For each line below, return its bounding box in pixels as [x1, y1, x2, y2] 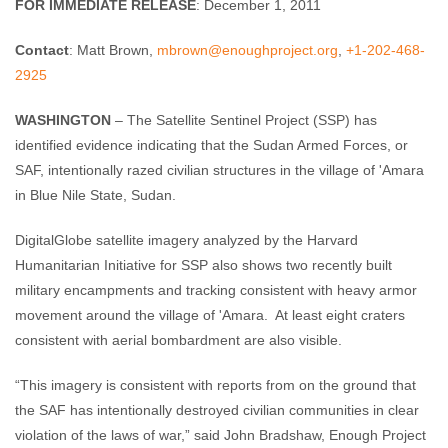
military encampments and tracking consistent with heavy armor [15, 282, 417, 298]
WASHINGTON [15, 112, 111, 128]
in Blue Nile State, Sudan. [15, 187, 176, 203]
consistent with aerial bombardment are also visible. [15, 332, 342, 348]
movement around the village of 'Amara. [15, 307, 268, 323]
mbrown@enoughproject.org [157, 42, 338, 58]
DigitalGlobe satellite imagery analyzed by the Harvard [15, 232, 358, 248]
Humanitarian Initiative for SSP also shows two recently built [15, 257, 392, 273]
